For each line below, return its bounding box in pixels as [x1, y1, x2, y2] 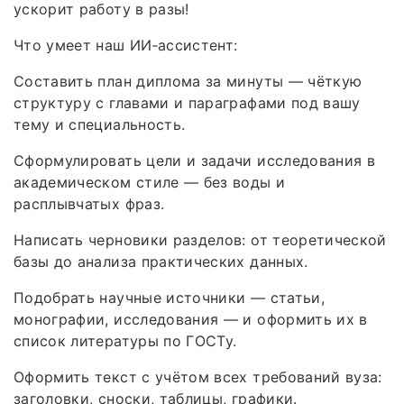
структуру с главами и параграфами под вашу [14, 94, 361, 113]
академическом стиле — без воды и [14, 173, 286, 192]
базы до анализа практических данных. [14, 252, 308, 271]
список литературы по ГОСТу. [14, 332, 237, 351]
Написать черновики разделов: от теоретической [14, 231, 387, 250]
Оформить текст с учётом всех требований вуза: [14, 368, 382, 387]
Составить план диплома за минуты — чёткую [14, 72, 363, 91]
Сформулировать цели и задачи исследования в [14, 151, 376, 170]
